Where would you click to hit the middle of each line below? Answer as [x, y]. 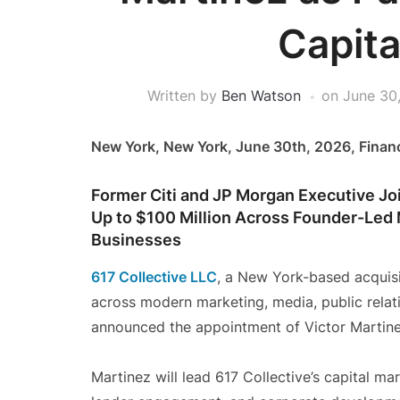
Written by [184, 96]
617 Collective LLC [154, 277]
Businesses [136, 240]
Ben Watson [261, 96]
